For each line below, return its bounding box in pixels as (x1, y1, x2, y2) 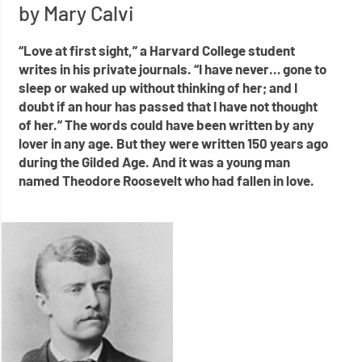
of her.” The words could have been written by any (19, 116, 315, 133)
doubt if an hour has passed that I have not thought (19, 98, 318, 115)
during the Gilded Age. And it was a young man (19, 154, 291, 170)
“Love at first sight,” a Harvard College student (19, 42, 296, 59)
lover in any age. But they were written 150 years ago (19, 135, 329, 152)
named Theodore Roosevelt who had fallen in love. (19, 172, 318, 189)
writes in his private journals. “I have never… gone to (19, 61, 327, 78)
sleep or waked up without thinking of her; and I (19, 79, 298, 96)
